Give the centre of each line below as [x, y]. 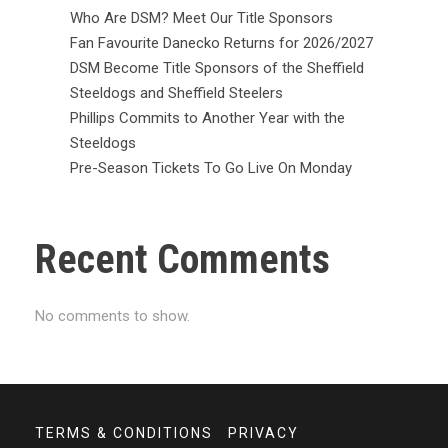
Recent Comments [182, 259]
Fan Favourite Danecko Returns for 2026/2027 [221, 42]
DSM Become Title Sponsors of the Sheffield [217, 67]
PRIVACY [263, 432]
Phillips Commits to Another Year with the [207, 117]
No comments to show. [112, 315]
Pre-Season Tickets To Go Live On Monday [211, 167]
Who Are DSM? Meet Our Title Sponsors [201, 17]
